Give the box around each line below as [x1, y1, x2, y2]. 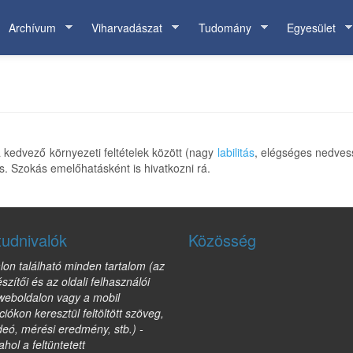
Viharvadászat [91, 20, 162, 35]
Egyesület [287, 20, 336, 35]
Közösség [188, 229, 256, 251]
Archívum [8, 20, 56, 35]
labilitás [217, 144, 255, 160]
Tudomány [198, 20, 251, 35]
